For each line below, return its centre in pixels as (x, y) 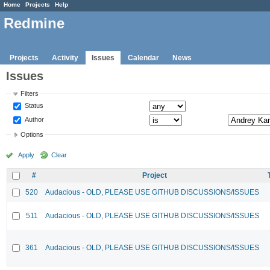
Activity (65, 58)
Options (32, 135)
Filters (30, 93)
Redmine (34, 24)
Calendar (143, 58)
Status (33, 105)
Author (34, 119)
